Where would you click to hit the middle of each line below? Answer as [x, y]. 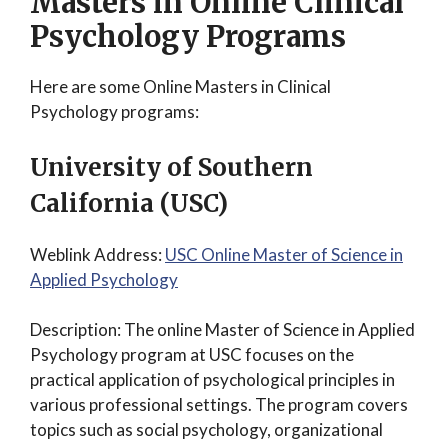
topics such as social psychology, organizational [206, 429]
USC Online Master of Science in [284, 254]
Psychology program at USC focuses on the [192, 354]
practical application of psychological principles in [212, 379]
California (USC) [129, 203]
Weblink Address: [97, 254]
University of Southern [171, 167]
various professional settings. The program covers [219, 404]
